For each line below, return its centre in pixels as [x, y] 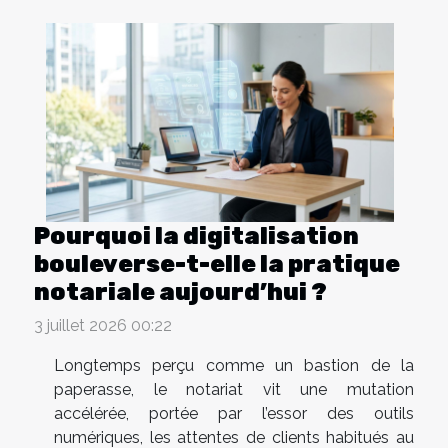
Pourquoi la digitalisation [196, 236]
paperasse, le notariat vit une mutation [234, 390]
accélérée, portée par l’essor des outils [234, 414]
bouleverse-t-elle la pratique [217, 264]
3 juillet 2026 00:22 [103, 326]
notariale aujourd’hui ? [180, 292]
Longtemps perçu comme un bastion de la [234, 366]
